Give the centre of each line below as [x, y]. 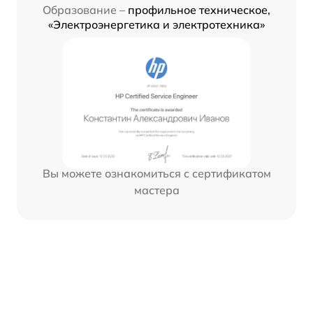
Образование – [84, 9]
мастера [156, 190]
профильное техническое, [199, 9]
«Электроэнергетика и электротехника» [156, 24]
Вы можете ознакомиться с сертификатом [156, 173]
